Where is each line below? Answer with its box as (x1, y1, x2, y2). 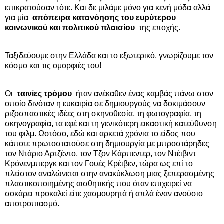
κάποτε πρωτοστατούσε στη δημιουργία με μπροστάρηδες (5, 139, 209, 148)
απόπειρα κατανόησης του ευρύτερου (32, 13, 176, 22)
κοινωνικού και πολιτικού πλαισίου (5, 23, 135, 32)
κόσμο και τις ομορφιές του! (5, 61, 105, 70)
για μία (5, 13, 32, 22)
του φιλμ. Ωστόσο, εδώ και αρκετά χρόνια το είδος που (5, 129, 195, 138)
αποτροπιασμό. (5, 199, 59, 208)
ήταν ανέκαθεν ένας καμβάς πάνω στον (72, 89, 213, 98)
